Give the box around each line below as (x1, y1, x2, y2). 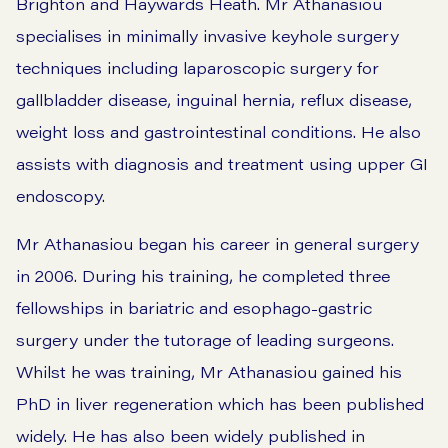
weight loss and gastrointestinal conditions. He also (16, 121, 421, 143)
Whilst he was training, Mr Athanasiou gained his (16, 361, 402, 383)
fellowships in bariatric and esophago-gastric (16, 297, 372, 319)
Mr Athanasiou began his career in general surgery (16, 233, 419, 255)
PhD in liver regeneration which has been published (16, 393, 424, 415)
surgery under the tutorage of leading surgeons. (16, 329, 394, 351)
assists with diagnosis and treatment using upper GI (16, 153, 428, 175)
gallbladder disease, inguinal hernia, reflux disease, (16, 89, 412, 111)
